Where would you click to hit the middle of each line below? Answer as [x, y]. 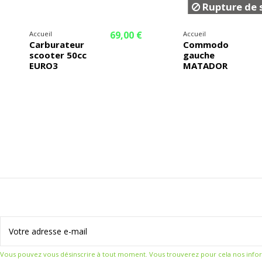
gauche [199, 55]
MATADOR [205, 66]
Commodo [206, 45]
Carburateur [57, 45]
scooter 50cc [58, 55]
